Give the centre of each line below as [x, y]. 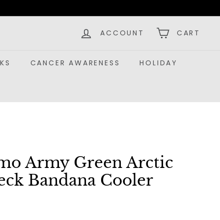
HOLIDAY [159, 63]
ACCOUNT [122, 33]
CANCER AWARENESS [75, 63]
